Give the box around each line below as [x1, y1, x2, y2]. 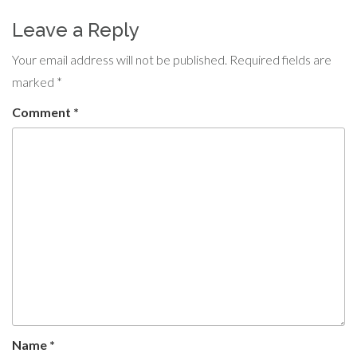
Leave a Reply [12, 18, 139, 42]
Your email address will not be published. [12, 52, 227, 68]
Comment [12, 104, 73, 120]
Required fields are [229, 52, 331, 68]
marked [12, 74, 57, 90]
